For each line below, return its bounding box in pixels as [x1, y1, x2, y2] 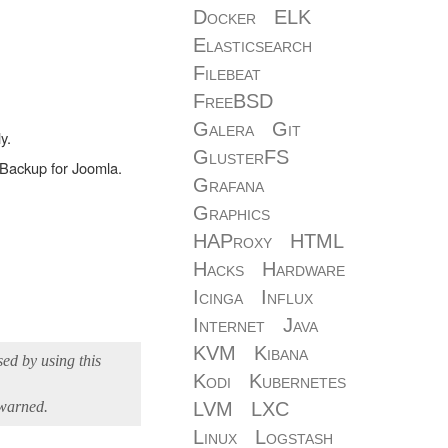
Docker [193, 6, 256, 28]
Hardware [262, 258, 345, 280]
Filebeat [193, 62, 261, 84]
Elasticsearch [193, 34, 312, 56]
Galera [193, 118, 254, 140]
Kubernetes [249, 370, 346, 392]
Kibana [254, 342, 308, 364]
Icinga [193, 286, 243, 308]
